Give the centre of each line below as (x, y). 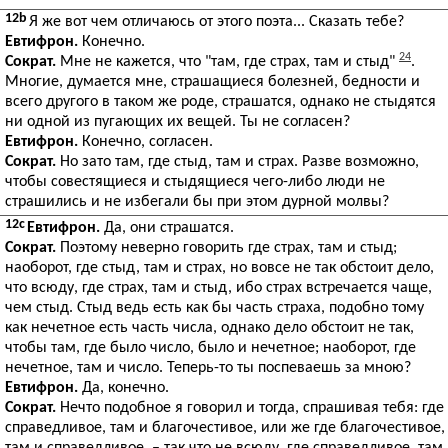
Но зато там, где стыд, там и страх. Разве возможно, (237, 162)
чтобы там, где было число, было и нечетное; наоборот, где (210, 348)
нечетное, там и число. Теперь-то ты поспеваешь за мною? (208, 368)
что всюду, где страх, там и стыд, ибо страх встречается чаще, (218, 288)
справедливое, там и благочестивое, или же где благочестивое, (225, 428)
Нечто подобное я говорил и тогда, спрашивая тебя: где (250, 408)
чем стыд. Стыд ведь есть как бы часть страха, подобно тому (214, 308)
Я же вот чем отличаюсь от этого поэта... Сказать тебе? (216, 22)
